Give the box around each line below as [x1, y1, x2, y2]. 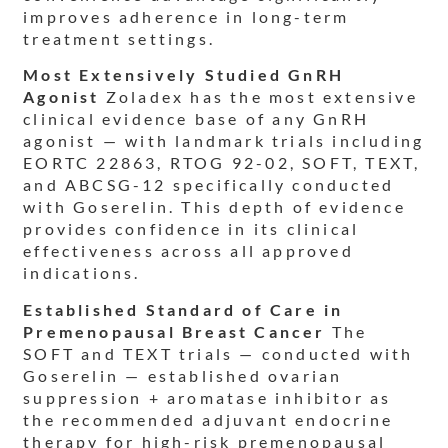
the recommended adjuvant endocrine [23, 409, 394, 429]
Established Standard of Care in [23, 299, 344, 319]
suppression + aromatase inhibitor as [23, 387, 392, 407]
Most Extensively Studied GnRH [23, 65, 345, 85]
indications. [23, 263, 141, 283]
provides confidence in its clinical [23, 219, 360, 239]
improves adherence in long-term [23, 6, 350, 26]
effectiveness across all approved [23, 241, 354, 261]
